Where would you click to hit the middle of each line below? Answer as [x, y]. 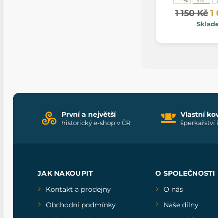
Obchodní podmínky [81, 205]
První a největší [89, 114]
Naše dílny [181, 205]
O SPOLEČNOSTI [185, 173]
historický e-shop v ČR [96, 122]
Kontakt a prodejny [78, 189]
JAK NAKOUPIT [65, 173]
